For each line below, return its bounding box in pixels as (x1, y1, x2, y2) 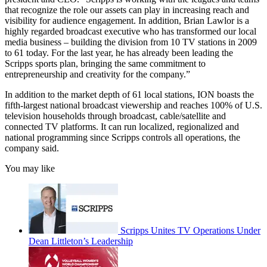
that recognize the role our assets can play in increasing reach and (5, 4, 249, 15)
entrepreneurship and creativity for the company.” (5, 69, 190, 79)
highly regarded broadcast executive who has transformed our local (5, 26, 256, 36)
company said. (5, 142, 61, 153)
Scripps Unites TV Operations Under (120, 225, 260, 235)
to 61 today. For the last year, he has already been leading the (5, 47, 233, 58)
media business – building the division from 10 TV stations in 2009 (5, 36, 257, 47)
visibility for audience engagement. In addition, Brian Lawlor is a (5, 15, 249, 26)
